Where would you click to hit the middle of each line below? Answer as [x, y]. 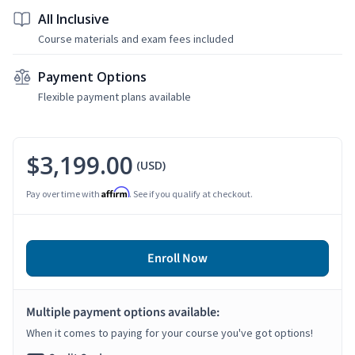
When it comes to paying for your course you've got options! [170, 332]
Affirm [115, 192]
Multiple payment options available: [123, 312]
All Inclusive [74, 19]
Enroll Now [177, 258]
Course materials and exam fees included [136, 38]
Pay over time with [64, 193]
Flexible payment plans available [115, 96]
